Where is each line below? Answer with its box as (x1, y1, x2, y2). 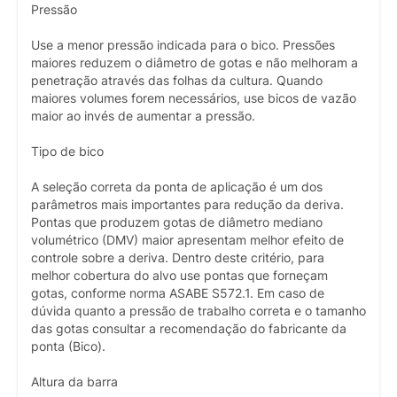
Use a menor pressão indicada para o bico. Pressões (31, 37, 335, 52)
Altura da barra (31, 374, 118, 389)
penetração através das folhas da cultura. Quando (31, 73, 323, 88)
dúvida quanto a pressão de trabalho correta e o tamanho (31, 303, 366, 318)
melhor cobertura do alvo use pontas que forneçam (31, 268, 328, 283)
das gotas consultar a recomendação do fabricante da (31, 321, 346, 336)
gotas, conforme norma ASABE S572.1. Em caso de (31, 285, 324, 300)
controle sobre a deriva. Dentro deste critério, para (31, 250, 324, 265)
